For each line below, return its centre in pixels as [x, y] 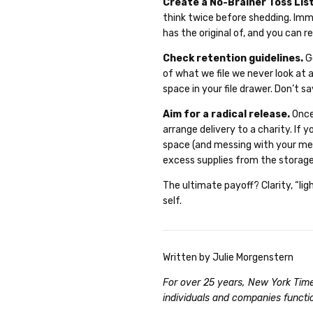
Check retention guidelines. [233, 59]
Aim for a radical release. [227, 115]
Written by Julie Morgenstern [228, 257]
